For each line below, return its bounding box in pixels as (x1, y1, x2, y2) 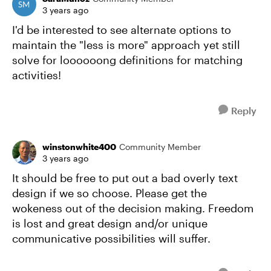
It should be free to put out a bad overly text (12, 171, 238, 184)
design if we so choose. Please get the (12, 186, 207, 200)
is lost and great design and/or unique (12, 217, 207, 230)
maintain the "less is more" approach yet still (12, 38, 240, 51)
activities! (12, 68, 61, 82)
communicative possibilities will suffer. (12, 232, 211, 245)
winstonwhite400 (42, 142, 116, 152)
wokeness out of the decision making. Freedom (12, 201, 253, 215)
